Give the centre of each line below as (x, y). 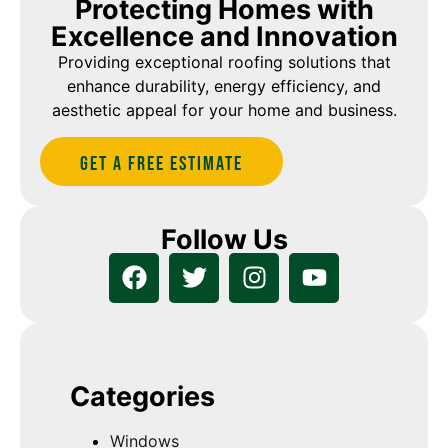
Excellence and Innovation (224, 37)
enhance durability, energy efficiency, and (224, 86)
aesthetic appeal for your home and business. (224, 110)
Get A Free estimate (161, 163)
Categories (142, 396)
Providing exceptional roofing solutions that (224, 62)
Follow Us (224, 239)
